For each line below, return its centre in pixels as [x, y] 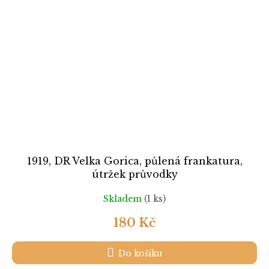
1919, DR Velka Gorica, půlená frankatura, [134, 161]
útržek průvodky [134, 174]
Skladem [124, 198]
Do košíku [140, 254]
